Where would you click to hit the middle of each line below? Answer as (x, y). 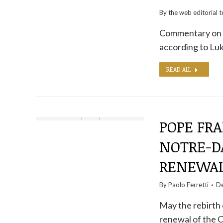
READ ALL (178, 69)
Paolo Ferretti (188, 185)
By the (169, 12)
